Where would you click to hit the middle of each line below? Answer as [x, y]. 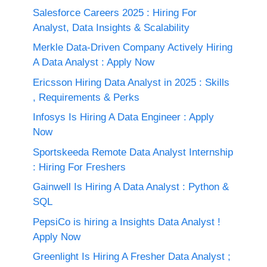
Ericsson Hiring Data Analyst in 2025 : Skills [131, 82]
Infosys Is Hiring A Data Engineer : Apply [123, 117]
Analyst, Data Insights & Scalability [111, 27]
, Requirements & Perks [86, 97]
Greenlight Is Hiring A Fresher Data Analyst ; [132, 257]
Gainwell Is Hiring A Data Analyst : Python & [131, 187]
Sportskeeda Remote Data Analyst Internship [133, 152]
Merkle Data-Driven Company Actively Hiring [133, 47]
